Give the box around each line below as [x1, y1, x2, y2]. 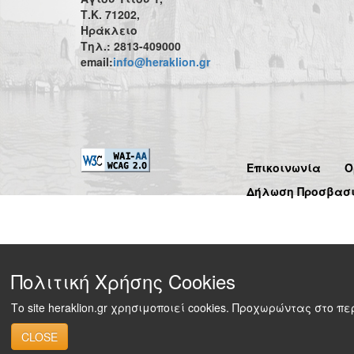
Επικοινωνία [247, 160, 321, 175]
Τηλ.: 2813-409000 [81, 38, 181, 54]
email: [81, 54, 113, 70]
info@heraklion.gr [113, 54, 210, 70]
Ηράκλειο [81, 22, 137, 38]
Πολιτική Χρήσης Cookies [11, 267, 235, 295]
